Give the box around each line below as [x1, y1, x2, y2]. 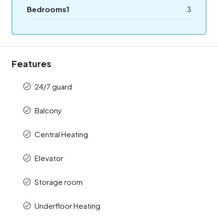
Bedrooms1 [27, 4, 69, 14]
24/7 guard [35, 82, 72, 91]
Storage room [35, 177, 83, 187]
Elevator [35, 153, 63, 163]
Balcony [35, 106, 62, 115]
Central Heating [35, 129, 88, 139]
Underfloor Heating [35, 201, 100, 211]
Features [12, 58, 51, 70]
